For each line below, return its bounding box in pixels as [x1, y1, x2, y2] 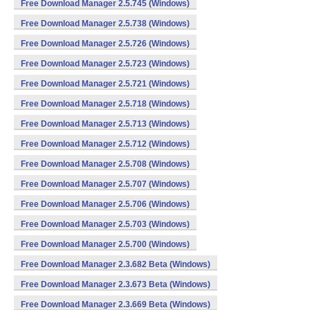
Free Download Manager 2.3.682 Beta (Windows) [21, 259, 210, 269]
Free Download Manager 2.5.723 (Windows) [21, 59, 190, 69]
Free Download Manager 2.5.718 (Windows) [21, 99, 190, 109]
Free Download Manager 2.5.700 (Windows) [21, 239, 190, 249]
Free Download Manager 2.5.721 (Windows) [21, 79, 190, 89]
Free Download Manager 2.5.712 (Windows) [21, 139, 190, 149]
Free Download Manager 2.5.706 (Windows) [21, 199, 190, 209]
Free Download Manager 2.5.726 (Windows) [21, 39, 190, 48]
